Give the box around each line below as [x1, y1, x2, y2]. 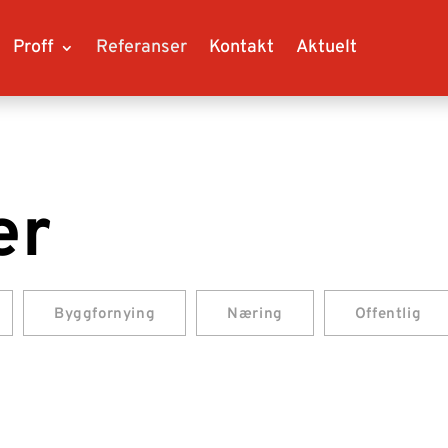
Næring [227, 305, 283, 324]
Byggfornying [53, 305, 156, 324]
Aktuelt [295, 36, 357, 59]
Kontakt [208, 36, 274, 59]
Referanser [95, 36, 187, 59]
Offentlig [354, 305, 422, 324]
